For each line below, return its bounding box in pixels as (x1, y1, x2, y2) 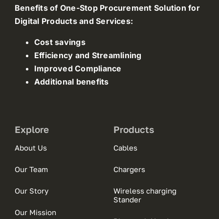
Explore (14, 123, 49, 135)
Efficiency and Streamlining (34, 50, 142, 60)
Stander (113, 195, 141, 204)
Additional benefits (34, 76, 109, 87)
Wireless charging (113, 186, 176, 195)
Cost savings (34, 37, 86, 47)
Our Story (14, 186, 48, 195)
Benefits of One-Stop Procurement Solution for (14, 2, 200, 13)
